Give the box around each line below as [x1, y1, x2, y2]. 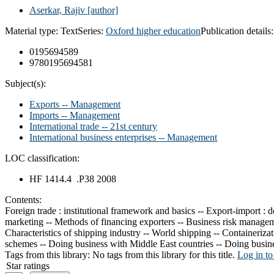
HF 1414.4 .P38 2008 [29, 173, 116, 184]
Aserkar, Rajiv [29, 4, 85, 15]
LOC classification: [5, 152, 80, 163]
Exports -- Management [29, 98, 120, 109]
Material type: [5, 25, 61, 36]
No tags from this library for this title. [92, 249, 235, 260]
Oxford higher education [106, 25, 201, 36]
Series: [78, 25, 106, 36]
